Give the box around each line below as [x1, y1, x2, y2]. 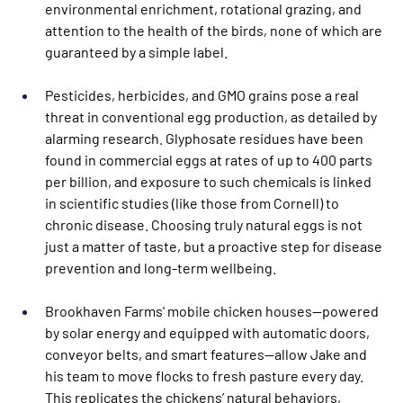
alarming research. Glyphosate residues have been [45, 129, 366, 147]
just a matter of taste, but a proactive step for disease [45, 237, 385, 255]
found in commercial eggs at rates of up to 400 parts [45, 150, 375, 168]
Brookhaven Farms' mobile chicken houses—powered [45, 301, 381, 319]
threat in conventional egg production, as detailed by [45, 107, 380, 125]
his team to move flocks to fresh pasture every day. [45, 366, 366, 384]
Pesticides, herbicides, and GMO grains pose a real [45, 85, 362, 103]
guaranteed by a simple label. [45, 42, 228, 60]
